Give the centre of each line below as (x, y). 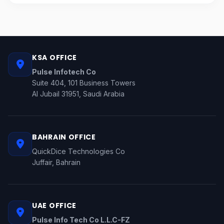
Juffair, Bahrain (56, 162)
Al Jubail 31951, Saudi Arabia (78, 94)
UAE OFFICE (54, 205)
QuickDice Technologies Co (78, 151)
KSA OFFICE (54, 57)
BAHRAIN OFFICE (64, 137)
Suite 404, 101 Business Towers (84, 83)
